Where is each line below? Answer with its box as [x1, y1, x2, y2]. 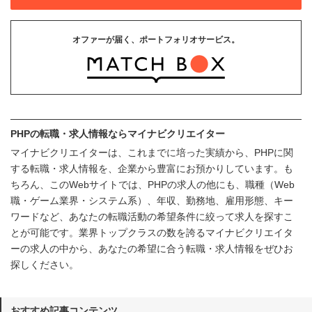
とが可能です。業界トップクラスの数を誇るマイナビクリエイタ [10, 226, 293, 238]
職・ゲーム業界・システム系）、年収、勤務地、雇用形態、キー [10, 194, 293, 206]
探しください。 [10, 258, 79, 270]
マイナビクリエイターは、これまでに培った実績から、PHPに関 [10, 146, 293, 158]
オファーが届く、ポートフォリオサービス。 [72, 35, 240, 45]
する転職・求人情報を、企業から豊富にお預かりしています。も [10, 162, 293, 174]
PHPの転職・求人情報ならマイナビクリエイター [10, 127, 225, 139]
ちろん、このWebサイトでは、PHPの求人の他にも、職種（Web [10, 178, 295, 190]
